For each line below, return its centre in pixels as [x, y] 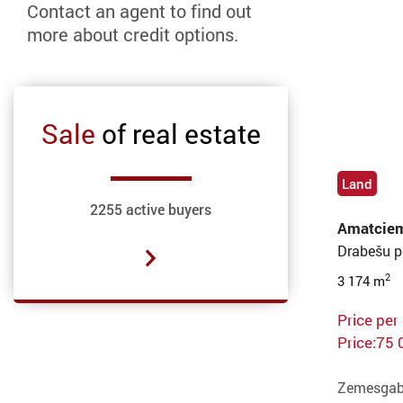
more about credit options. [133, 35]
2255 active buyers [151, 210]
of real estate [181, 134]
